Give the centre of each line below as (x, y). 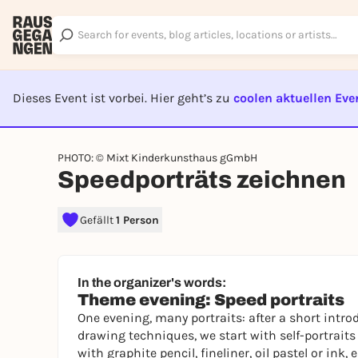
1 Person (137, 220)
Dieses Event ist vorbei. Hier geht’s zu (123, 98)
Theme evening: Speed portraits (211, 300)
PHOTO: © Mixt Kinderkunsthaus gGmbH (157, 158)
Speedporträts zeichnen (202, 180)
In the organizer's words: (152, 282)
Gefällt (98, 220)
